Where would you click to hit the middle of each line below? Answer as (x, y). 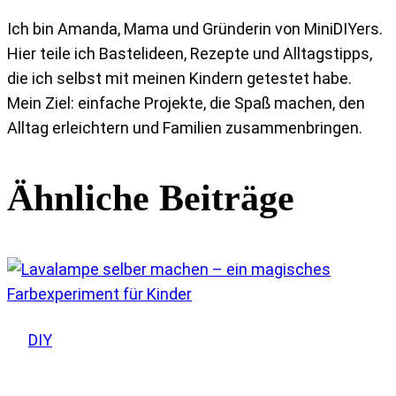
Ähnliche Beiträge (151, 198)
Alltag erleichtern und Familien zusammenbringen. (185, 127)
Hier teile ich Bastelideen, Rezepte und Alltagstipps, (190, 53)
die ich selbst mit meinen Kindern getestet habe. (179, 78)
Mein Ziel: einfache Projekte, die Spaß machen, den (186, 103)
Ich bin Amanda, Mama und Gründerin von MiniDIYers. (195, 28)
